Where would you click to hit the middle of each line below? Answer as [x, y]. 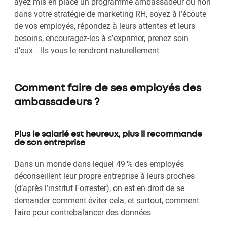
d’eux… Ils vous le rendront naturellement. [88, 50]
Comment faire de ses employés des [108, 89]
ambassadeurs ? [57, 103]
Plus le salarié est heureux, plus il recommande [108, 135]
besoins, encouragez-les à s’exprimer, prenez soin [101, 38]
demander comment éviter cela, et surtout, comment [107, 200]
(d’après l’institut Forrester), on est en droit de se [99, 188]
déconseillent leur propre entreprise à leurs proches [104, 176]
